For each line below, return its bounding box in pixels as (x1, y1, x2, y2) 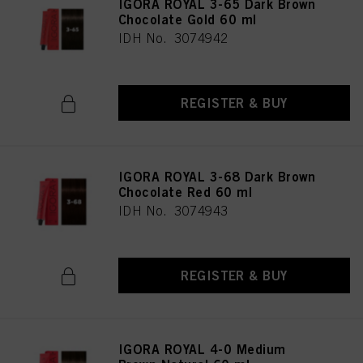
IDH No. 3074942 (118, 31, 228, 45)
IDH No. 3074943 (118, 203, 228, 218)
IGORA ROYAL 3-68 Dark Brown (118, 169, 316, 185)
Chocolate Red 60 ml (118, 184, 253, 200)
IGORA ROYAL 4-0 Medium (118, 341, 286, 357)
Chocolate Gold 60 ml (118, 11, 257, 28)
